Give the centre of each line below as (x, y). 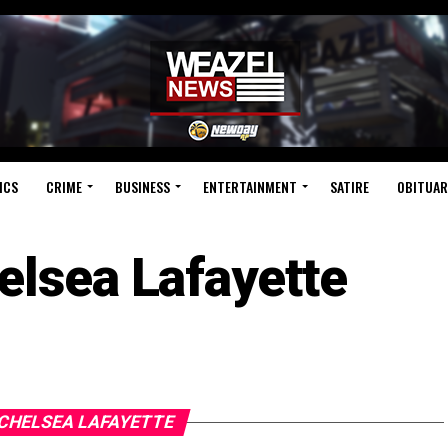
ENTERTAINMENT (249, 186)
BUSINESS (142, 186)
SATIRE (349, 186)
